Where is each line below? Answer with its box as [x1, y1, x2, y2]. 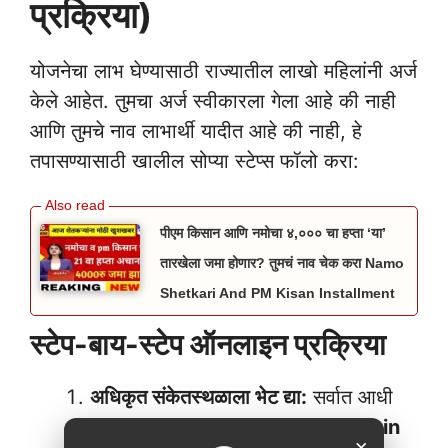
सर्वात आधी [307, 385, 393, 410]
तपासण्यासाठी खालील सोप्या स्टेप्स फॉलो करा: [30, 149, 359, 174]
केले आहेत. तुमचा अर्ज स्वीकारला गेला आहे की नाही [30, 89, 396, 114]
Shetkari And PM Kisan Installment [160, 285, 395, 302]
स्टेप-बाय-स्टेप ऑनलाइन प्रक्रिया [30, 327, 386, 363]
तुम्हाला [90, 415, 146, 440]
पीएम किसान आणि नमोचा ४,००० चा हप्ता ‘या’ [160, 225, 386, 242]
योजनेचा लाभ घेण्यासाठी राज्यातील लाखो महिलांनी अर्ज [30, 59, 417, 84]
